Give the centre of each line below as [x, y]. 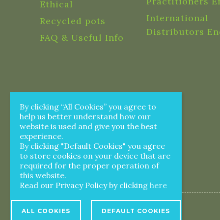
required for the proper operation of [89, 165]
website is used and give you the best [88, 126]
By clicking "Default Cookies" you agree [92, 146]
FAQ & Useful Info [82, 38]
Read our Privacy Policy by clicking [85, 185]
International [177, 18]
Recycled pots [73, 21]
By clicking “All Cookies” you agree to [88, 107]
